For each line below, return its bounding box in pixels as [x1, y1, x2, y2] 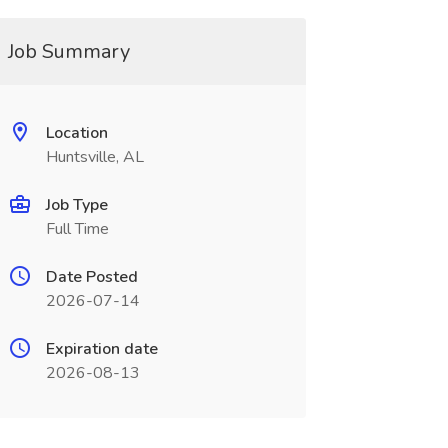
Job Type [45, 194, 108, 216]
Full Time [45, 218, 109, 240]
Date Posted [45, 266, 138, 288]
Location [45, 122, 108, 144]
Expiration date [45, 338, 158, 360]
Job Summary [7, 38, 130, 65]
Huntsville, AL [45, 146, 144, 168]
